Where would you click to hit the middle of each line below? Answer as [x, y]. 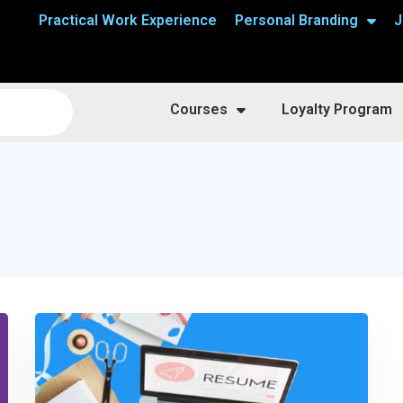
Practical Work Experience [127, 20]
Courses [199, 109]
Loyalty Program [337, 109]
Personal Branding [296, 20]
